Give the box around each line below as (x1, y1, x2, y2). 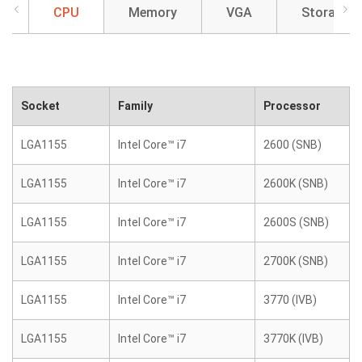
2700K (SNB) (263, 255, 328, 267)
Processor (263, 99, 321, 112)
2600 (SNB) (263, 138, 322, 151)
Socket (21, 99, 60, 112)
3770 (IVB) (263, 293, 317, 306)
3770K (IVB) (263, 332, 323, 345)
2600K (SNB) (263, 177, 328, 190)
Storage (301, 5, 350, 20)
